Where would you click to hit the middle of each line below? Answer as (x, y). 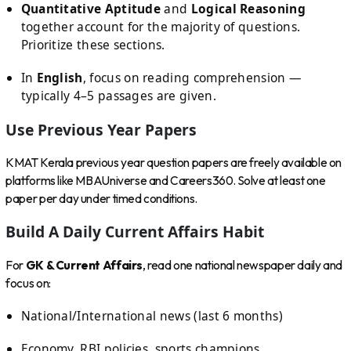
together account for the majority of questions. (161, 26)
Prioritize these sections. (93, 44)
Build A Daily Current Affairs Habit (135, 232)
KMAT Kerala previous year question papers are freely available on (174, 162)
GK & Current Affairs (84, 265)
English (60, 78)
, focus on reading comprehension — (192, 78)
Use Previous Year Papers (101, 129)
